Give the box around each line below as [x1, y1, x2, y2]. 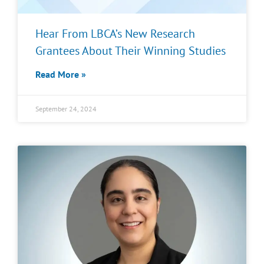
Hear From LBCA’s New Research [35, 26, 195, 41]
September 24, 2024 [35, 104, 97, 113]
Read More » [35, 68, 86, 80]
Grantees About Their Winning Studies [35, 43, 226, 58]
